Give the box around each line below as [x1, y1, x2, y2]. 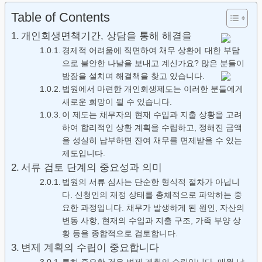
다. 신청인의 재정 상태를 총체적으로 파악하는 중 [62, 190, 243, 200]
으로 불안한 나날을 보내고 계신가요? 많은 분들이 [62, 58, 245, 68]
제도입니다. [62, 149, 106, 158]
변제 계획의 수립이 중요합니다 [21, 242, 160, 254]
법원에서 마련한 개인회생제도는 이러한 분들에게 [62, 84, 244, 94]
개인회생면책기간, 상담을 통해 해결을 [21, 30, 192, 42]
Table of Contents [11, 10, 110, 25]
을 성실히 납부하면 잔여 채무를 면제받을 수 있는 [62, 136, 243, 146]
